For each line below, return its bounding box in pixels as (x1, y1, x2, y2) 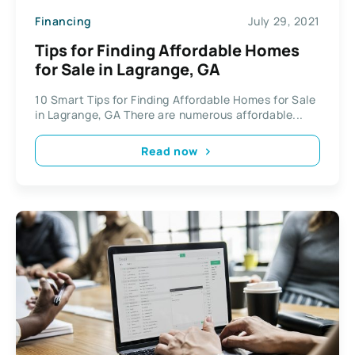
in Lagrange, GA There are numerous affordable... (35, 107, 303, 123)
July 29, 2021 (247, 13, 320, 29)
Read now (141, 143, 198, 158)
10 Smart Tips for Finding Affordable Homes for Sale (35, 92, 316, 108)
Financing (35, 13, 93, 29)
